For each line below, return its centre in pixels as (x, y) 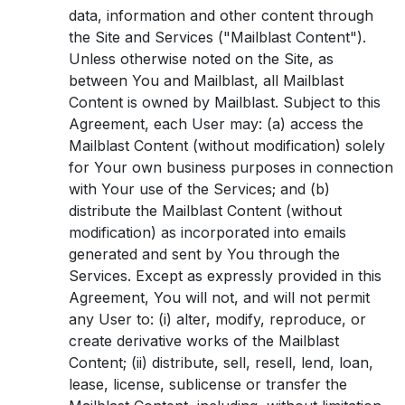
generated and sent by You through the (204, 254)
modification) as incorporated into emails (207, 232)
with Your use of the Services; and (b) (199, 189)
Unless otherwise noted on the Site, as (201, 59)
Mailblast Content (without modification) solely (227, 146)
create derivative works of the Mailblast (204, 341)
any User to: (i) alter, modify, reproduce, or (217, 319)
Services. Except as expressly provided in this (225, 276)
